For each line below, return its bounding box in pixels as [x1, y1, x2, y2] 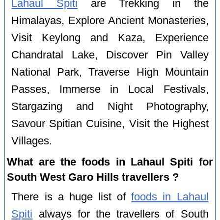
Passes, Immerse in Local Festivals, [11, 83, 209, 95]
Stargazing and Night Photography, [11, 100, 209, 112]
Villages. [11, 135, 53, 147]
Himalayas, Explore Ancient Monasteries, [11, 14, 209, 27]
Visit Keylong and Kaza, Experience [11, 31, 209, 44]
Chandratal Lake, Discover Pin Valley [11, 49, 209, 61]
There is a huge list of [11, 191, 132, 203]
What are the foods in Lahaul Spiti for [7, 155, 213, 168]
